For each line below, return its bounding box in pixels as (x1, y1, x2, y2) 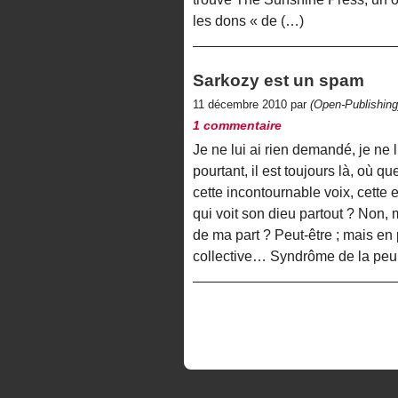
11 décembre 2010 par (193, 98, 310, 112)
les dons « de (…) (193, 13, 304, 29)
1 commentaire (193, 118, 282, 133)
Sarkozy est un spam (193, 71, 364, 91)
